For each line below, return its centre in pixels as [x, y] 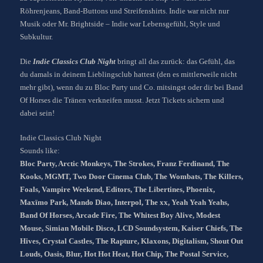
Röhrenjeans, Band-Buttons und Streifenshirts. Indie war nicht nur [124, 11]
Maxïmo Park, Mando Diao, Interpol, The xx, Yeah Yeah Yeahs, [124, 202]
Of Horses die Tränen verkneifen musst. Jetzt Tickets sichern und [122, 100]
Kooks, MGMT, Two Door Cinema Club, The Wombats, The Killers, [131, 176]
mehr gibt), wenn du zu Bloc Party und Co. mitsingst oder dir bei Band [131, 87]
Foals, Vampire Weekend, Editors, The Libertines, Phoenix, [117, 189]
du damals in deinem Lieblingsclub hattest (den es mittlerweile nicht [129, 74]
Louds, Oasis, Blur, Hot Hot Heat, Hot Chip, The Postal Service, [124, 254]
